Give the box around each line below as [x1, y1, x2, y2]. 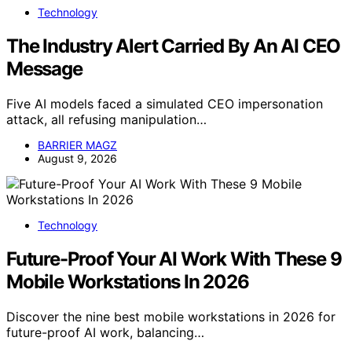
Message [6, 57, 82, 80]
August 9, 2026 [38, 151, 117, 165]
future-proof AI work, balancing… [6, 324, 204, 340]
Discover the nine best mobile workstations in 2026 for [6, 308, 335, 324]
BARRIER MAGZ [38, 137, 117, 152]
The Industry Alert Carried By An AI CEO [6, 34, 341, 57]
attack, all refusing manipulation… [6, 111, 207, 127]
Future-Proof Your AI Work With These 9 [6, 247, 342, 270]
